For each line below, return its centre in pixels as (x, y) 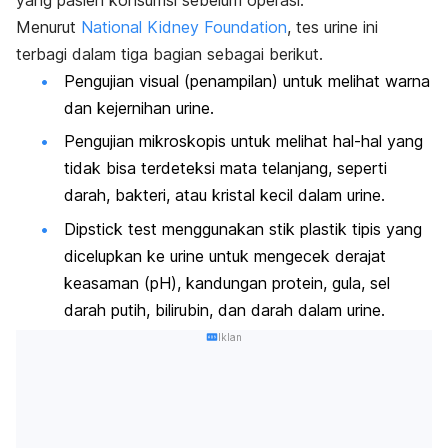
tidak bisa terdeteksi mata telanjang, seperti (225, 168)
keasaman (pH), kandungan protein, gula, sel (227, 282)
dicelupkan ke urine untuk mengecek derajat (225, 255)
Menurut (48, 26)
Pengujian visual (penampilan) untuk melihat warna (247, 80)
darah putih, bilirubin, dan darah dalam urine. (224, 309)
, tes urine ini (332, 26)
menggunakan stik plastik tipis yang (289, 228)
